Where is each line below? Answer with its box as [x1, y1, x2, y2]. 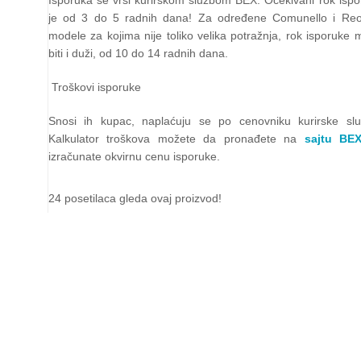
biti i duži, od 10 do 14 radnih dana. [48, 46, 231, 60]
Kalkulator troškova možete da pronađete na [48, 131, 305, 145]
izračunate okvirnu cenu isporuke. [48, 149, 223, 163]
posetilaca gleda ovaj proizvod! [64, 191, 222, 205]
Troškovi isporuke [52, 80, 141, 93]
